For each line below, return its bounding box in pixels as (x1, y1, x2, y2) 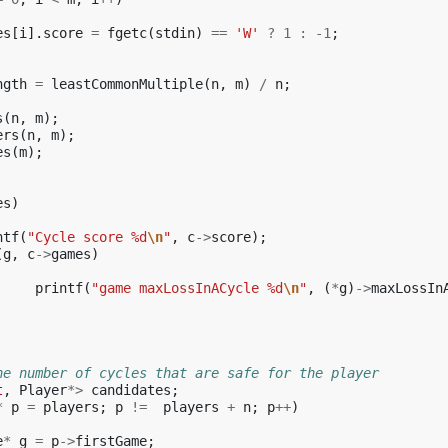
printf (35, 280, 83, 296)
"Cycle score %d (27, 229, 147, 245)
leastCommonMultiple (51, 76, 203, 92)
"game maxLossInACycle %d (91, 280, 283, 296)
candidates (91, 382, 171, 398)
